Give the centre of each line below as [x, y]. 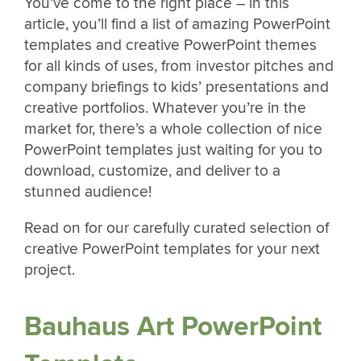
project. [50, 270]
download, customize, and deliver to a [152, 171]
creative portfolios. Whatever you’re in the [165, 108]
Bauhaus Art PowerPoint [173, 326]
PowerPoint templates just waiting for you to [173, 150]
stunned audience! [88, 192]
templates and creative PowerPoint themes [170, 46]
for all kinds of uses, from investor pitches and [179, 66]
